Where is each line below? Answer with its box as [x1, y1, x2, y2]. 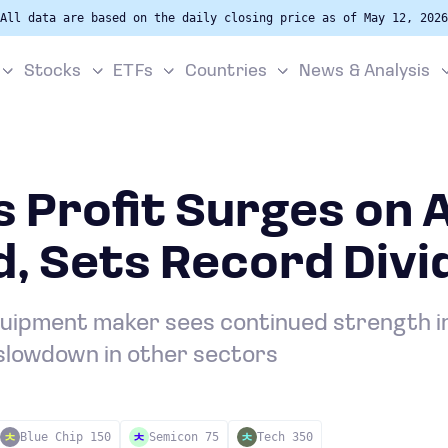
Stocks [23, 62, 82, 81]
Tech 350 [257, 430, 313, 444]
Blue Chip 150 [20, 430, 111, 444]
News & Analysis [298, 62, 431, 81]
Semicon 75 [149, 430, 219, 444]
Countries [184, 62, 268, 81]
